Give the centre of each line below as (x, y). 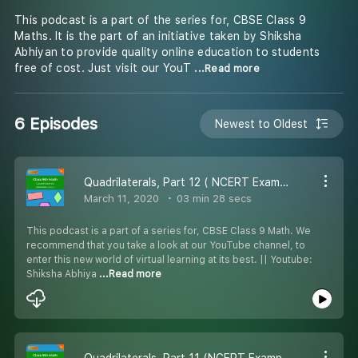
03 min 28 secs (213, 198)
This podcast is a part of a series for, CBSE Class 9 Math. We (169, 231)
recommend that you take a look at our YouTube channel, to (166, 245)
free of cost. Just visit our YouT (105, 68)
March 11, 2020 (121, 198)
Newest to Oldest (262, 123)
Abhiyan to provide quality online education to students (167, 52)
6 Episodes (56, 123)
